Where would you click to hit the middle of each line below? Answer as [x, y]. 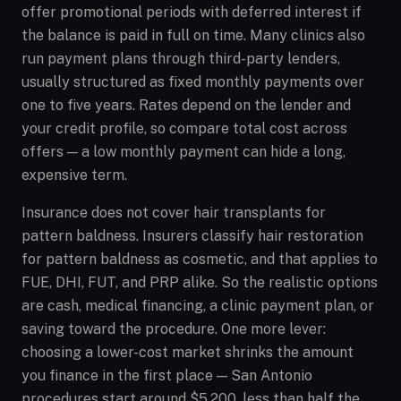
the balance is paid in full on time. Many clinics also [193, 35]
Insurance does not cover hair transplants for [174, 213]
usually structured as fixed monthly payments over [193, 82]
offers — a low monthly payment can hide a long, [183, 152]
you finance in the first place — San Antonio [167, 375]
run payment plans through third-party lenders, [181, 59]
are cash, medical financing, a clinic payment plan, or [198, 306]
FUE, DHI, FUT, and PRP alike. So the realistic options [200, 282]
